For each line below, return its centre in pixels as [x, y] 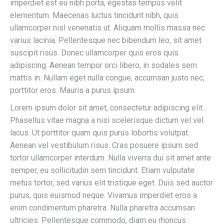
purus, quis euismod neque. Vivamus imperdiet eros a [103, 195]
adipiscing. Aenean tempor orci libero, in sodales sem [103, 65]
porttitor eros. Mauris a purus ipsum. [73, 90]
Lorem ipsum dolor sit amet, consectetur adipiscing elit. [107, 108]
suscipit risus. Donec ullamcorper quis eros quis [94, 53]
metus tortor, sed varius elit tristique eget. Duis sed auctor [111, 183]
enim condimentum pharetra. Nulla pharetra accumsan [102, 208]
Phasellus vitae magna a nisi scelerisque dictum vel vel [107, 120]
